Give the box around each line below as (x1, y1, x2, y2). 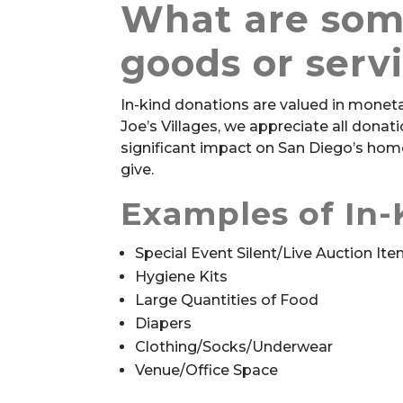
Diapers (135, 315, 193, 332)
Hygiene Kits (135, 268, 228, 285)
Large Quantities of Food (135, 291, 319, 309)
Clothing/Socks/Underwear (135, 338, 334, 355)
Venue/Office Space (135, 362, 279, 379)
